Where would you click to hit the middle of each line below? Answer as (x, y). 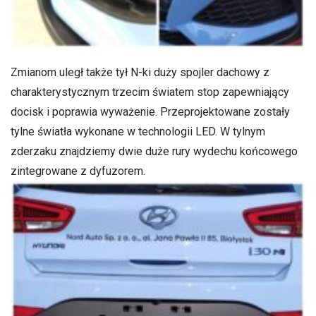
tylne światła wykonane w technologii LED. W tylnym (138, 131)
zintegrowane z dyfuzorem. (78, 171)
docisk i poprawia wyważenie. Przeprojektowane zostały (150, 111)
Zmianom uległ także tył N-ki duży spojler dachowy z (140, 72)
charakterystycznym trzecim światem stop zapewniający (150, 92)
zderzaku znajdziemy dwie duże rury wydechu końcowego (154, 151)
